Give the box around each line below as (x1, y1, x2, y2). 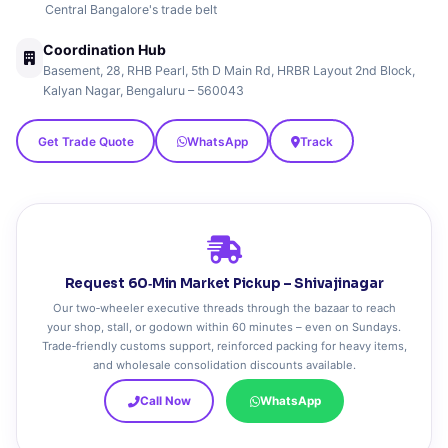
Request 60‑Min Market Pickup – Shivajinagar (64, 275, 384, 292)
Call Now (139, 393, 191, 408)
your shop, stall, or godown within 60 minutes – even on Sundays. (47, 320, 401, 334)
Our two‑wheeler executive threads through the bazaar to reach (52, 301, 396, 315)
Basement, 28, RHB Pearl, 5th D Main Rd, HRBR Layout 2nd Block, (43, 63, 416, 78)
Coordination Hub (43, 41, 167, 58)
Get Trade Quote (37, 133, 134, 149)
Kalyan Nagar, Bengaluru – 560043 (43, 83, 245, 98)
